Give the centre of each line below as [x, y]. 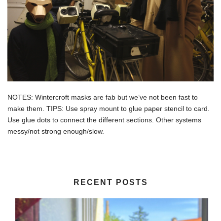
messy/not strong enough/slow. [56, 131]
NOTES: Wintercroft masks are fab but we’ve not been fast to [103, 97]
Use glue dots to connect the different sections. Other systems [104, 120]
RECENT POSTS [110, 182]
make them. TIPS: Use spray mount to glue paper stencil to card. [109, 108]
